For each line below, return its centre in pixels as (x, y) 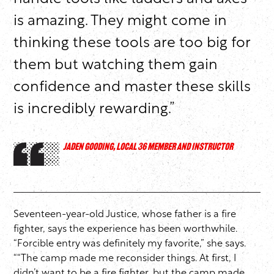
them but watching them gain (116, 66)
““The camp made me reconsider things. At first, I (125, 259)
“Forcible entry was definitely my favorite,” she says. (130, 244)
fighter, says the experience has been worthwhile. (125, 230)
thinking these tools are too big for (132, 44)
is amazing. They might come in (120, 22)
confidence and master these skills (132, 88)
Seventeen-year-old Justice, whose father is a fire (125, 215)
